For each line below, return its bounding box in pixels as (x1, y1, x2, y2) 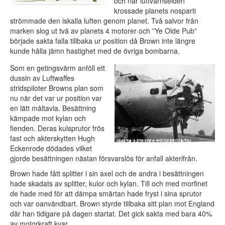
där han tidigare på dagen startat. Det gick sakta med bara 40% (10, 208, 212, 219)
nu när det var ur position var (10, 93, 102, 103)
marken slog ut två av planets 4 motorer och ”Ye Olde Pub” (10, 26, 197, 36)
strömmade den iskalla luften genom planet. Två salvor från (10, 16, 198, 26)
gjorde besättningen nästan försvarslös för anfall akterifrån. (10, 153, 197, 164)
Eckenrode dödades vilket (10, 143, 92, 154)
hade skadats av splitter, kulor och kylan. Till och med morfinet (10, 178, 207, 189)
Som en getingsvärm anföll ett (10, 63, 105, 73)
